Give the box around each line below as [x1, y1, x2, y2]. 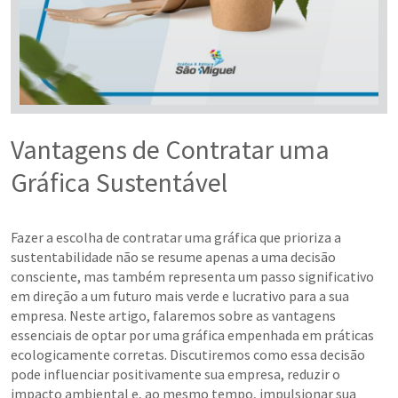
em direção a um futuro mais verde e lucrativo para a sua [11, 287, 349, 306]
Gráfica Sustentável [11, 165, 227, 200]
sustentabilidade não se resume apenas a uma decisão [11, 248, 336, 267]
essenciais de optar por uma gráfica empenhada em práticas [11, 326, 374, 345]
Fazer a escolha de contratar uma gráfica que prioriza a [11, 228, 341, 247]
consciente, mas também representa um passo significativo [11, 267, 374, 286]
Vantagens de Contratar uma [11, 132, 330, 167]
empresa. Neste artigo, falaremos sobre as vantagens [11, 306, 336, 325]
